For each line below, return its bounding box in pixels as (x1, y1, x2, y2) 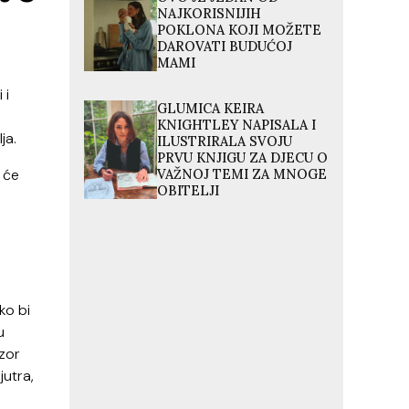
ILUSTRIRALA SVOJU (157, 133, 293, 151)
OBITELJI (157, 183, 220, 200)
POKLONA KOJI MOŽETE (157, 22, 322, 39)
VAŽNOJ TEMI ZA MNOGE (157, 166, 328, 184)
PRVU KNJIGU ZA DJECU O (157, 150, 329, 167)
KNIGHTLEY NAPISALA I (157, 117, 317, 134)
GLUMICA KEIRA (157, 100, 265, 118)
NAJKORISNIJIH (157, 5, 262, 23)
